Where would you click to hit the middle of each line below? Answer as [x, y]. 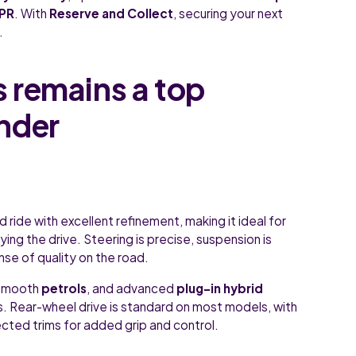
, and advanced [132, 288]
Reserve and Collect [112, 13]
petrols [64, 288]
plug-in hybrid [220, 288]
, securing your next [228, 13]
